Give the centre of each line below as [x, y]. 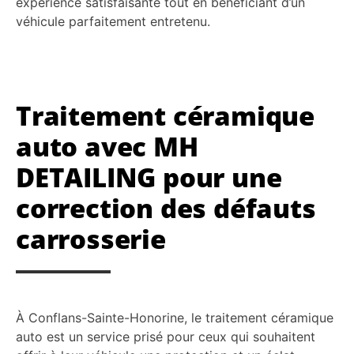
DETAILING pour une [149, 178]
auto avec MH [107, 147]
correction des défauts [166, 209]
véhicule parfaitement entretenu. [113, 22]
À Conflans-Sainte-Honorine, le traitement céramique [175, 318]
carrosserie [91, 239]
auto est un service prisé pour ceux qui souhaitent [166, 337]
